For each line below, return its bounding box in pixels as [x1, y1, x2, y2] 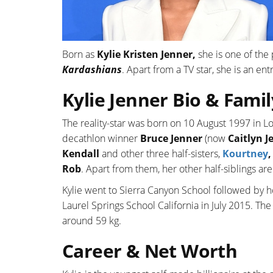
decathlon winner [62, 132, 140, 146]
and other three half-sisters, [99, 147, 222, 161]
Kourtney [222, 147, 268, 161]
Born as [62, 48, 94, 62]
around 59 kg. [62, 214, 121, 228]
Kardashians [62, 63, 122, 77]
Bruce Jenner [140, 132, 205, 146]
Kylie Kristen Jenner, [94, 48, 196, 62]
